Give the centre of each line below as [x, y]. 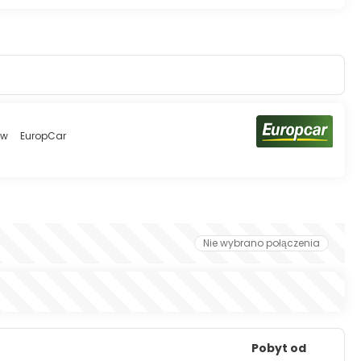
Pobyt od [278, 348]
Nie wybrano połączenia [261, 243]
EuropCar [43, 136]
